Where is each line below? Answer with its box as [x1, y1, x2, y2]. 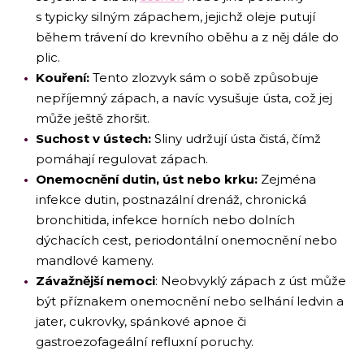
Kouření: [36, 69, 93, 85]
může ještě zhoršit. [36, 110, 149, 126]
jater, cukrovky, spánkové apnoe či [36, 313, 246, 329]
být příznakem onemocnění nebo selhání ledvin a [36, 292, 344, 309]
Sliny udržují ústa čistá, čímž [154, 130, 321, 146]
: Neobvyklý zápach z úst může [155, 272, 346, 288]
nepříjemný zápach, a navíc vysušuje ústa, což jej [36, 89, 332, 106]
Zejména [261, 171, 316, 187]
